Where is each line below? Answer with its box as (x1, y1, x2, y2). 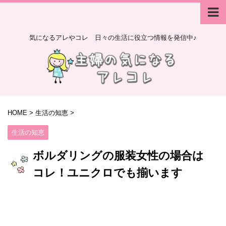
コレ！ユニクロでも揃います (33, 166, 183, 179)
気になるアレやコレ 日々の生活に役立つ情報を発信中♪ (29, 34, 197, 41)
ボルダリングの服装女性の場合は (33, 149, 204, 162)
